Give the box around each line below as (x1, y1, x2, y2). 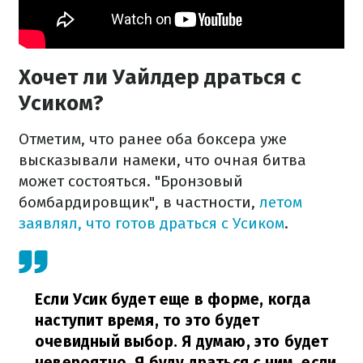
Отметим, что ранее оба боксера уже (19, 130, 287, 149)
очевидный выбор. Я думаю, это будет (35, 332, 329, 352)
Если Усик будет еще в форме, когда (35, 290, 311, 310)
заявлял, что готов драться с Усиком (19, 214, 284, 233)
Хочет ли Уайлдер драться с (19, 65, 301, 91)
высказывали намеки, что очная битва (19, 151, 306, 170)
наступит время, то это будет (35, 311, 260, 331)
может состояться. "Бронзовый (19, 172, 243, 191)
